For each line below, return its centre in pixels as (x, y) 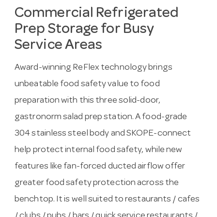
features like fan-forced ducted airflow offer (100, 167)
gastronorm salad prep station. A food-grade (101, 118)
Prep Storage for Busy (85, 30)
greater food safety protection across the (97, 184)
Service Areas (59, 46)
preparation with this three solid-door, (87, 101)
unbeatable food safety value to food (87, 85)
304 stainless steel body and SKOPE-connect (103, 134)
